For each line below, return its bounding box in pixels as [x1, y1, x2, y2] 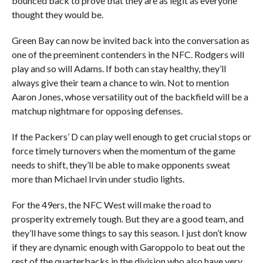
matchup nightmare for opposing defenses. [11, 105, 183, 116]
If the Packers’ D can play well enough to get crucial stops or [11, 131, 251, 142]
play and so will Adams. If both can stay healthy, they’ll [11, 63, 226, 74]
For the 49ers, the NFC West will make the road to [11, 199, 211, 210]
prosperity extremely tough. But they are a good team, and [11, 213, 244, 224]
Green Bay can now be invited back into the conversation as [11, 35, 249, 46]
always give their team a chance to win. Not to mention [11, 77, 229, 88]
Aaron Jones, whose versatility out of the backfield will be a [11, 91, 248, 102]
